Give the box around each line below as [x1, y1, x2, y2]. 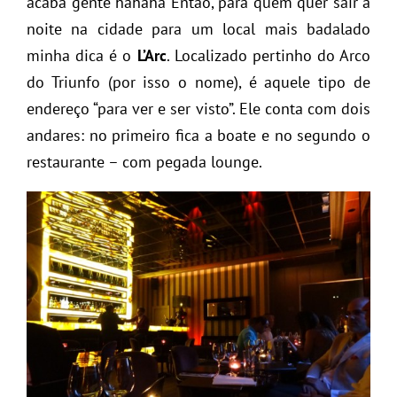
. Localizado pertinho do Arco [166, 44, 370, 66]
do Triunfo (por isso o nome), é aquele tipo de [27, 71, 370, 92]
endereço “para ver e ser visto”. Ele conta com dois [27, 97, 370, 119]
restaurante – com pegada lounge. [27, 151, 262, 172]
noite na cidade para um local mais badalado [27, 18, 370, 39]
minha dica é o [27, 44, 137, 66]
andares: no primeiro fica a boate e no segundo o [27, 124, 370, 145]
